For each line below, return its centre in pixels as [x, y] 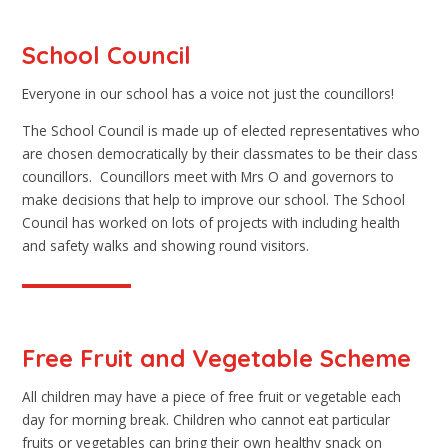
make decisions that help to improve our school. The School [214, 200]
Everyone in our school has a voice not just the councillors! [208, 94]
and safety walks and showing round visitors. [166, 246]
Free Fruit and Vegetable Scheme [217, 357]
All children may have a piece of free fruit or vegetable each [212, 397]
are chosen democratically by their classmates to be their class [220, 154]
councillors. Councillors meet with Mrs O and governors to [208, 177]
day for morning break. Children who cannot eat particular [206, 420]
